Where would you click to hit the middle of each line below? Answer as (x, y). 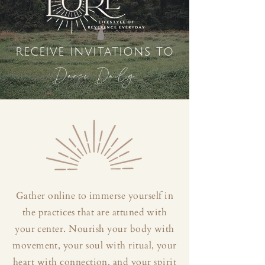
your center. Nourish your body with (95, 229)
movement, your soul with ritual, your (95, 245)
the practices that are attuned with (95, 212)
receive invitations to (95, 52)
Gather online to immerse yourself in (95, 196)
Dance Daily (95, 76)
